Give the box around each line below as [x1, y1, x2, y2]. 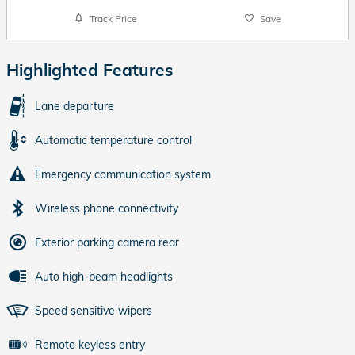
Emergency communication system [35, 167, 211, 182]
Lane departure [35, 99, 114, 114]
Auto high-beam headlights [35, 269, 173, 284]
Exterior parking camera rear [35, 235, 179, 250]
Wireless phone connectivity [35, 201, 178, 216]
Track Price [89, 12, 137, 25]
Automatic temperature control [35, 133, 192, 148]
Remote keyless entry [35, 338, 145, 353]
